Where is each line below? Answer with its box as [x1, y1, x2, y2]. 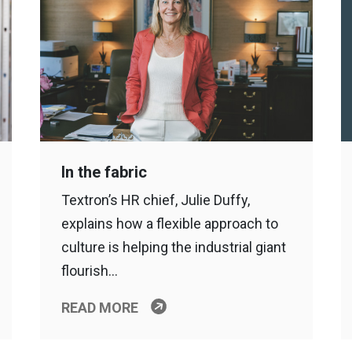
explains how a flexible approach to [60, 215, 278, 232]
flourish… [60, 262, 118, 279]
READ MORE [60, 299, 138, 316]
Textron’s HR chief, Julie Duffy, [60, 192, 250, 208]
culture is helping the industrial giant [60, 239, 286, 255]
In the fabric [60, 163, 147, 181]
